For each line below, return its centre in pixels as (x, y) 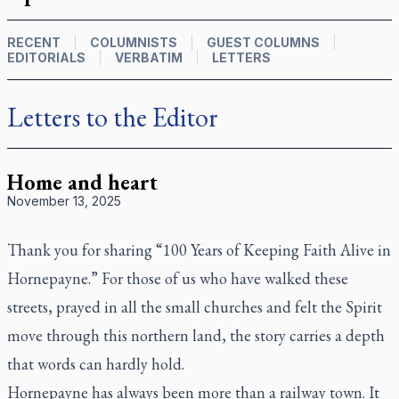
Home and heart (82, 182)
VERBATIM (149, 57)
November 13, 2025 (64, 201)
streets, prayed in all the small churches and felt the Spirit (195, 307)
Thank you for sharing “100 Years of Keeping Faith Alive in (199, 250)
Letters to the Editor (113, 117)
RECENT (34, 42)
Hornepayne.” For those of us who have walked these (178, 278)
